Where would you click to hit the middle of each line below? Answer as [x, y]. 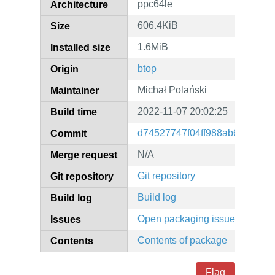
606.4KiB [158, 26]
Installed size [80, 48]
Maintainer [75, 91]
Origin [64, 69]
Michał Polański [172, 90]
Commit [68, 134]
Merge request [84, 155]
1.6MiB [153, 47]
